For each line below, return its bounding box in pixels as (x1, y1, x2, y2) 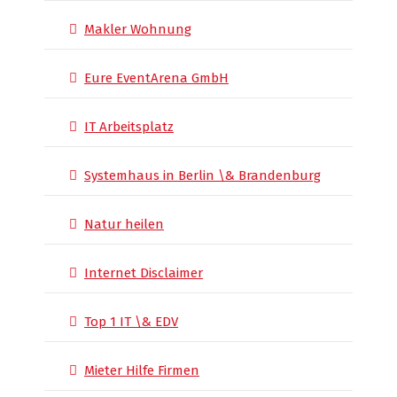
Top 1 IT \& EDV (84, 314, 178, 330)
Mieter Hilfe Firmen (84, 362, 199, 378)
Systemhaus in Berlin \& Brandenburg (84, 167, 321, 183)
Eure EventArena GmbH (84, 70, 229, 86)
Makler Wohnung (84, 21, 191, 37)
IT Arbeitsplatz (84, 119, 174, 135)
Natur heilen (84, 216, 164, 232)
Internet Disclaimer (84, 265, 203, 281)
